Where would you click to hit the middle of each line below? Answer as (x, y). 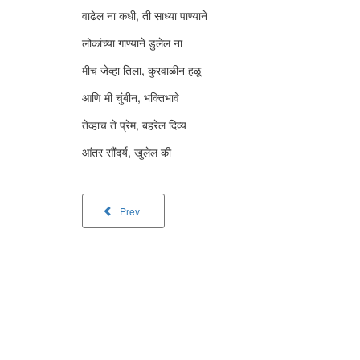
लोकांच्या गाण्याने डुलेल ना (132, 43)
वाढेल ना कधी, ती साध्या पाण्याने (145, 15)
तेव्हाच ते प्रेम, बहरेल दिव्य (134, 125)
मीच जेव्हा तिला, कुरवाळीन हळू (141, 70)
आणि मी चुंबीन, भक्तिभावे (131, 97)
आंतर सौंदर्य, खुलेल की (127, 152)
